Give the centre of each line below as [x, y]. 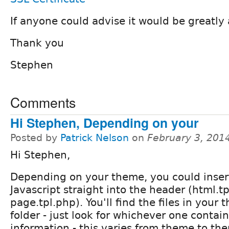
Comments [43, 102]
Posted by [35, 138]
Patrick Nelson [95, 138]
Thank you [37, 43]
